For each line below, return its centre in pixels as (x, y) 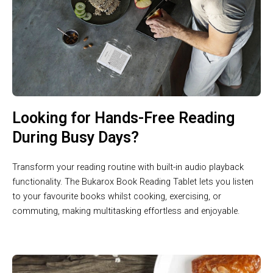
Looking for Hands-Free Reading (123, 118)
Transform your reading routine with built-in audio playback (128, 167)
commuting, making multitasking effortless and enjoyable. (126, 211)
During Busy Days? (76, 137)
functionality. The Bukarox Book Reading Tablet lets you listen (133, 181)
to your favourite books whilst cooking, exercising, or (117, 196)
